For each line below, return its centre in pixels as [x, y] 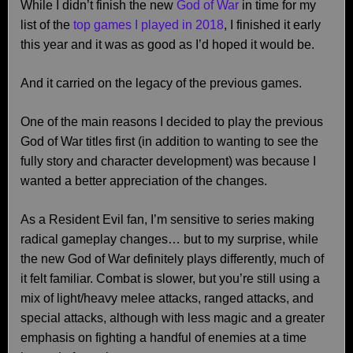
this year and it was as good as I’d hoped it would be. [167, 45]
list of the [47, 25]
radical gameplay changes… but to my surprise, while [169, 239]
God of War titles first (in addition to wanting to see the [169, 141]
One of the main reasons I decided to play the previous [172, 122]
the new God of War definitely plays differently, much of [172, 259]
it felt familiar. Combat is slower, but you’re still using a [170, 279]
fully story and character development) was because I [168, 161]
